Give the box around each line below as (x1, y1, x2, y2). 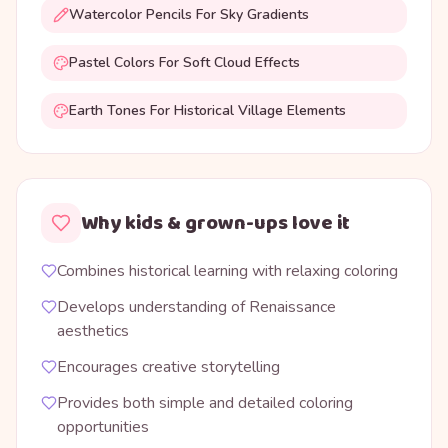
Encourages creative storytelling (57, 356, 280, 378)
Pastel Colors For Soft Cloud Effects (69, 53, 300, 72)
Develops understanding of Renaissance (57, 296, 336, 318)
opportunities (57, 416, 149, 438)
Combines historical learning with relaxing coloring (57, 260, 398, 282)
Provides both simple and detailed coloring (57, 392, 353, 414)
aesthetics (57, 320, 129, 342)
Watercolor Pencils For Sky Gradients (69, 5, 309, 24)
